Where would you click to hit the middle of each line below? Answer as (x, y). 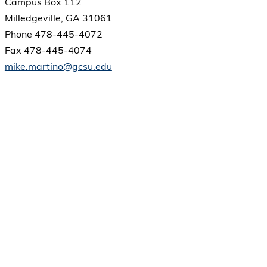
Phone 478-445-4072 (53, 34)
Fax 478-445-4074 (48, 50)
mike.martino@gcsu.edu (58, 66)
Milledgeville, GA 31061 (58, 18)
